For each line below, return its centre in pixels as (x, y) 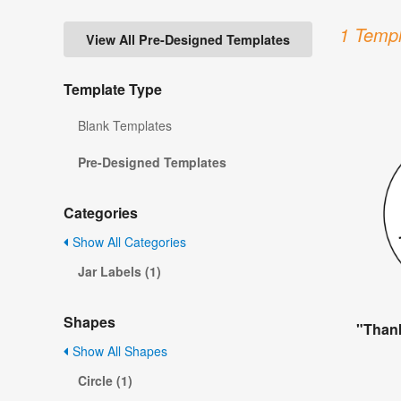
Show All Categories (128, 242)
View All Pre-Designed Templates (188, 40)
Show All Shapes (118, 351)
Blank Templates (125, 126)
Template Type (113, 90)
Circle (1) (105, 381)
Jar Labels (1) (119, 272)
